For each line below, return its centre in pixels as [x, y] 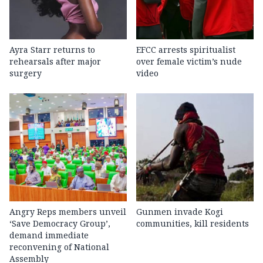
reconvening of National [59, 247]
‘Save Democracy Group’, [60, 224]
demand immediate [49, 235]
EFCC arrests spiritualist [186, 50]
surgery [26, 73]
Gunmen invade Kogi [180, 212]
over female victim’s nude [189, 62]
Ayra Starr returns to [52, 50]
